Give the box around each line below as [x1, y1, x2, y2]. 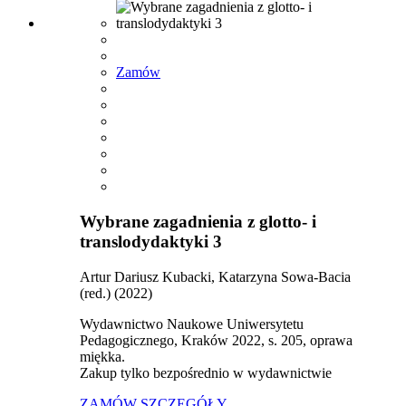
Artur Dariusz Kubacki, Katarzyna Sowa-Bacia [80, 268, 351, 285]
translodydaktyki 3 [80, 231, 222, 251]
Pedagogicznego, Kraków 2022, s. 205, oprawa [80, 332, 353, 348]
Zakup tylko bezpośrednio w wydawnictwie [80, 364, 332, 381]
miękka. [80, 348, 125, 364]
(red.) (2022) [80, 285, 152, 301]
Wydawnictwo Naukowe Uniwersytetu [80, 315, 304, 332]
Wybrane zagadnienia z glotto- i [80, 211, 316, 231]
